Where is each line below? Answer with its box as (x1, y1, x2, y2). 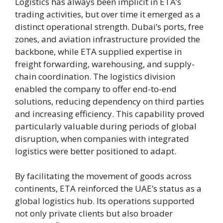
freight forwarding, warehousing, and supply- (15, 58, 195, 70)
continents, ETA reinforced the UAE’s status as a (15, 183, 202, 195)
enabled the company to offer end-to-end (15, 83, 177, 95)
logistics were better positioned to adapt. (15, 145, 176, 157)
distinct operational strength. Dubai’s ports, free (15, 20, 204, 32)
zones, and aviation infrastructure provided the (15, 33, 200, 45)
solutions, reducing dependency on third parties (15, 95, 204, 107)
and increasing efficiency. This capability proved (15, 108, 205, 119)
